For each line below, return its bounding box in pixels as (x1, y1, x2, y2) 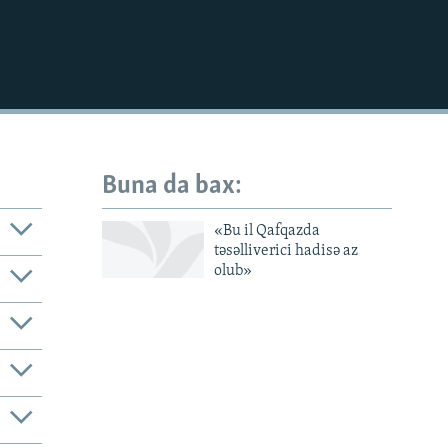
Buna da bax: (102, 173, 242, 200)
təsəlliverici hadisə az (213, 242, 358, 259)
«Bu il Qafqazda (213, 222, 320, 239)
